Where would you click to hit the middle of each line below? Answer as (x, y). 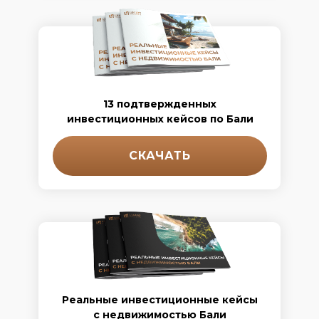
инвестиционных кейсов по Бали (160, 119)
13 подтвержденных (160, 104)
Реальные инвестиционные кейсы (159, 300)
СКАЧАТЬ (160, 156)
